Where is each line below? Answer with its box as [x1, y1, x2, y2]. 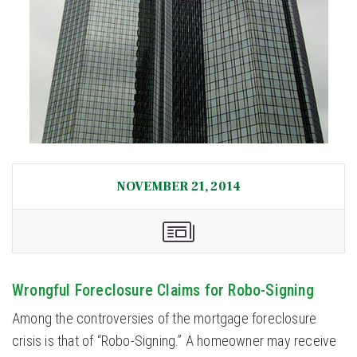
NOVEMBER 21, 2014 [116, 178, 241, 195]
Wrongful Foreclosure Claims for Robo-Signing [12, 280, 314, 300]
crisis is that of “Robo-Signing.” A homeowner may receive [12, 332, 337, 350]
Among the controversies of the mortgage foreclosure [12, 310, 317, 328]
